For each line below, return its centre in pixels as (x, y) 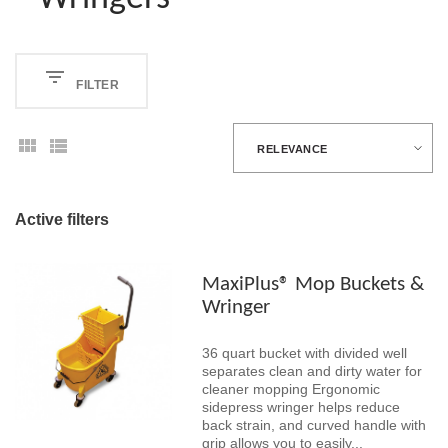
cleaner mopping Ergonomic (290, 389)
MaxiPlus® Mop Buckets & (312, 285)
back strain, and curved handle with (313, 425)
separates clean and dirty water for (311, 371)
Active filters (62, 220)
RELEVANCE (292, 149)
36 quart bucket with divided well (304, 353)
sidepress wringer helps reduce (300, 407)
